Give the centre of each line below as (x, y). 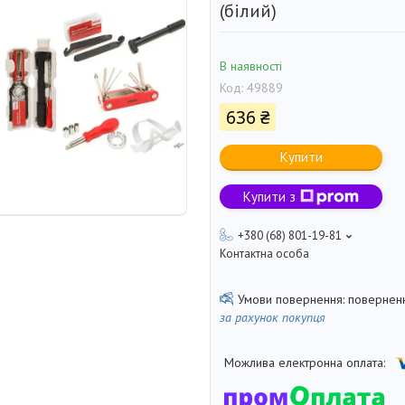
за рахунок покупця (273, 318)
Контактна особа (264, 254)
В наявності (251, 66)
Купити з (269, 197)
